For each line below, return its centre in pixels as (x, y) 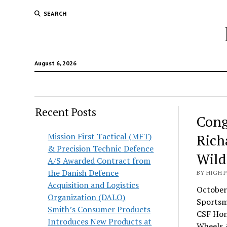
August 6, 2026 (55, 63)
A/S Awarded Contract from (99, 161)
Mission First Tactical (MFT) (100, 136)
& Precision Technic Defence (101, 148)
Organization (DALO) (87, 197)
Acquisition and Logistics (93, 185)
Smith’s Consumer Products (99, 209)
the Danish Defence (83, 173)
